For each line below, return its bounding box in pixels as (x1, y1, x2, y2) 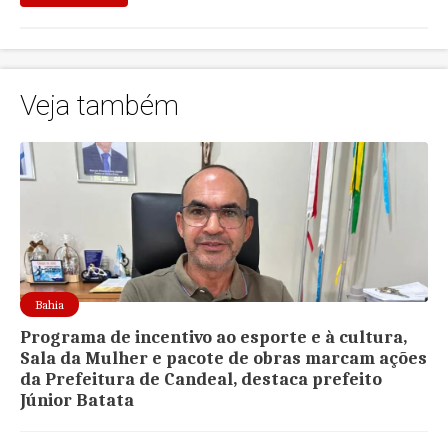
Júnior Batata (20, 390, 135, 412)
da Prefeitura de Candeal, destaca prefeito (20, 369, 383, 391)
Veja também (20, 89, 180, 123)
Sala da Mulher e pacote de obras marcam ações (20, 348, 428, 370)
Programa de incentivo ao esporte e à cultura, (20, 327, 408, 349)
